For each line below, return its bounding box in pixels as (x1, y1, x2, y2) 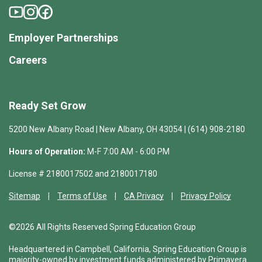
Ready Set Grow (9, 99, 86, 112)
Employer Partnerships (9, 32, 118, 44)
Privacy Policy (181, 191, 231, 201)
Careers (9, 54, 47, 67)
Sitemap (9, 191, 40, 201)
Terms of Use (57, 191, 107, 201)
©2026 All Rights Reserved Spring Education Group (9, 222, 196, 232)
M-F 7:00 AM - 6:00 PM (85, 147, 170, 157)
